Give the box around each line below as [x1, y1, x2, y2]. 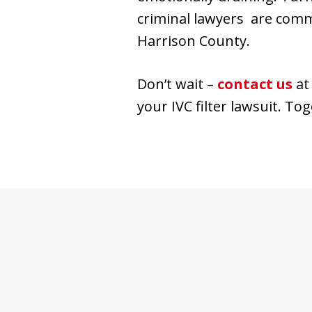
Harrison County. [137, 31, 250, 50]
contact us [217, 74, 292, 93]
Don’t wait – [137, 74, 217, 93]
